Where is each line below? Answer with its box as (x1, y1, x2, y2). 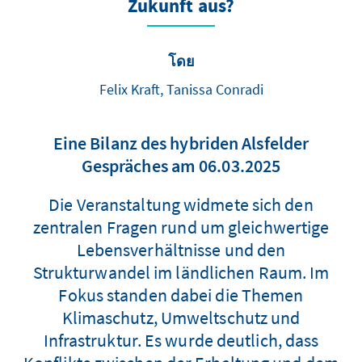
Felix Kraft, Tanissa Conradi (99, 79, 263, 99)
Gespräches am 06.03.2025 (81, 154, 281, 177)
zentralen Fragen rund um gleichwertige (32, 215, 330, 238)
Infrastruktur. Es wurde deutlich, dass (43, 328, 319, 351)
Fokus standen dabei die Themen (58, 283, 304, 306)
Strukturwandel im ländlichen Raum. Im (32, 260, 330, 284)
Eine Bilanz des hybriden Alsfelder (53, 131, 309, 154)
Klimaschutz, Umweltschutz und (61, 305, 301, 329)
